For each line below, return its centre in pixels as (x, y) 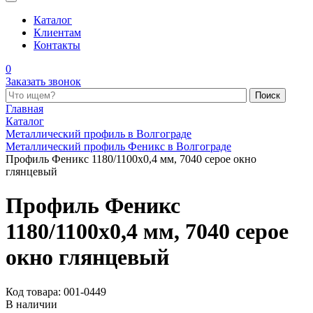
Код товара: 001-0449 (56, 291)
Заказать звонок (43, 81)
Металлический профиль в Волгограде (99, 134)
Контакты (57, 45)
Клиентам (57, 32)
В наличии (31, 304)
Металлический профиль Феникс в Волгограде (118, 146)
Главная (24, 109)
